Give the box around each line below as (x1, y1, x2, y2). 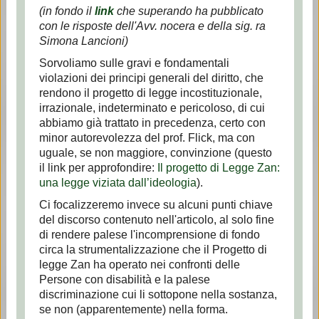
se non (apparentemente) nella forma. (38, 303, 228, 315)
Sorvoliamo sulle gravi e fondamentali (38, 57, 229, 69)
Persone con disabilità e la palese (38, 273, 210, 286)
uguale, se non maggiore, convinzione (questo (38, 147, 272, 159)
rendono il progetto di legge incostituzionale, (38, 87, 262, 99)
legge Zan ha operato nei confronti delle (38, 258, 240, 271)
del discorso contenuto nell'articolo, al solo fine (38, 214, 274, 226)
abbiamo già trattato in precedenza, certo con (38, 117, 266, 129)
